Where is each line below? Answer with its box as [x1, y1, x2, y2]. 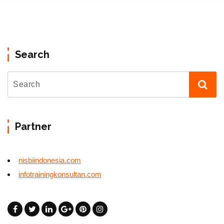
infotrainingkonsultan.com [18, 170, 101, 178]
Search [15, 48, 49, 60]
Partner [15, 120, 51, 132]
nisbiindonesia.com [18, 156, 81, 164]
